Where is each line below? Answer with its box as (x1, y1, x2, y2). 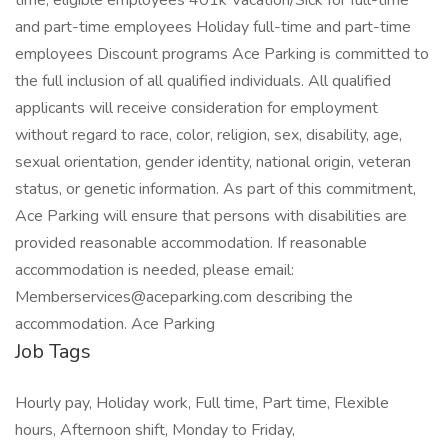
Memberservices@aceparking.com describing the (15, 286, 353, 308)
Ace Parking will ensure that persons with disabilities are (15, 205, 407, 227)
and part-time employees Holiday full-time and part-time (15, 16, 411, 38)
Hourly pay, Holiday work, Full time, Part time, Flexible (15, 392, 389, 414)
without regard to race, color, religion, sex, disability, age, (15, 124, 402, 146)
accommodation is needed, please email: (15, 259, 294, 281)
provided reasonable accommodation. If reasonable (15, 232, 367, 254)
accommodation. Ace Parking (15, 313, 215, 335)
